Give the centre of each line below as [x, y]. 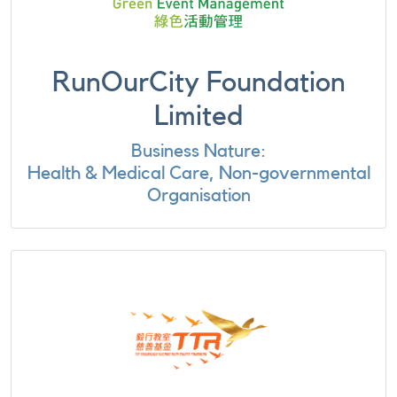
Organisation [198, 195]
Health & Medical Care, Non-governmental [198, 173]
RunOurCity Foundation [198, 82]
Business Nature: [198, 151]
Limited [198, 116]
